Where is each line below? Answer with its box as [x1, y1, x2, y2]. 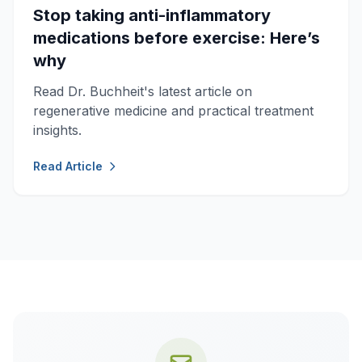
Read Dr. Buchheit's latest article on [33, 82, 252, 99]
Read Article [33, 158, 103, 173]
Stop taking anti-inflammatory [33, 5, 271, 25]
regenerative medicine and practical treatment [33, 102, 314, 119]
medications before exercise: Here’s [33, 27, 320, 48]
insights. [33, 121, 82, 138]
